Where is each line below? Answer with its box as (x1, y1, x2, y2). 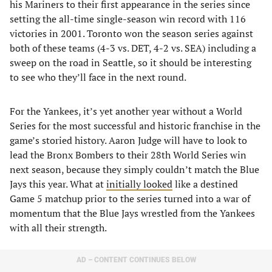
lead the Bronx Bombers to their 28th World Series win (10, 148, 246, 161)
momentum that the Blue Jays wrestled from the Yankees (10, 206, 255, 220)
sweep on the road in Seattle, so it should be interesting (10, 55, 251, 69)
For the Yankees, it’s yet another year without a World (10, 104, 242, 118)
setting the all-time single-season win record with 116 (10, 12, 246, 25)
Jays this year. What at (10, 177, 106, 191)
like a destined (172, 177, 238, 191)
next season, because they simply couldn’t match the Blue (10, 162, 259, 176)
